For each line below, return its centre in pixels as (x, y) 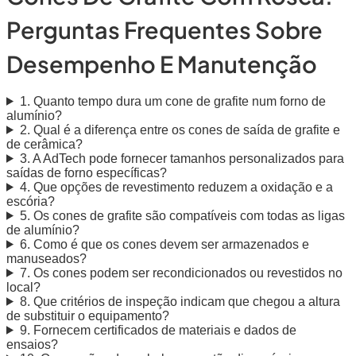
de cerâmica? (44, 144)
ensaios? (32, 344)
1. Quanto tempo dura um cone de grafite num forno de (172, 101)
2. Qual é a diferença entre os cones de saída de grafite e (180, 130)
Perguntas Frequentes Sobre (164, 30)
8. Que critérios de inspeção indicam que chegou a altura (180, 301)
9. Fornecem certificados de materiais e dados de (158, 330)
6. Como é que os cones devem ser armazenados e (164, 244)
